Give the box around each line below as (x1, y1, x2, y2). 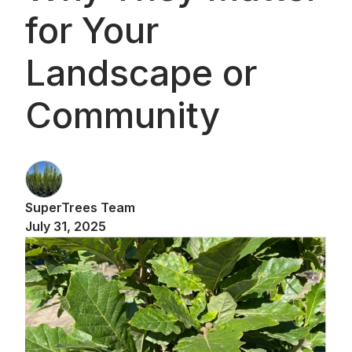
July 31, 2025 (25, 218, 106, 235)
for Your (25, 8, 159, 52)
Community (25, 93, 220, 137)
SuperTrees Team (25, 200, 135, 216)
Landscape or (25, 50, 257, 94)
